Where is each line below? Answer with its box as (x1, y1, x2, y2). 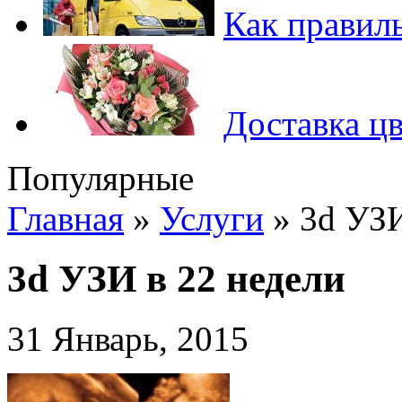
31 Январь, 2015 (7, 319, 249, 358)
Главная (7, 199, 124, 238)
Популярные (7, 159, 194, 197)
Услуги (160, 199, 264, 238)
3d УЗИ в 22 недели (7, 257, 345, 300)
